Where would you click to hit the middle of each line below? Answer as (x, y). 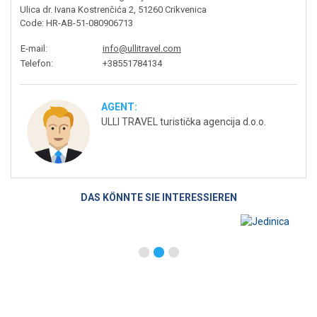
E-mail (33, 48)
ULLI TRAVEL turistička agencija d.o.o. (184, 121)
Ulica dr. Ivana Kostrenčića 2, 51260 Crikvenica (113, 9)
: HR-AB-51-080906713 (87, 23)
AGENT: (119, 106)
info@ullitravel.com (142, 48)
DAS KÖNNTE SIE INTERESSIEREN (158, 197)
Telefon (36, 63)
